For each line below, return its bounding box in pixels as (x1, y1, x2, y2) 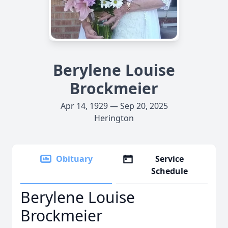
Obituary (56, 153, 93, 164)
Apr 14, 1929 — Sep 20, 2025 (60, 100, 168, 111)
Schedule (151, 165, 188, 177)
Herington (94, 112, 134, 124)
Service (155, 153, 184, 164)
